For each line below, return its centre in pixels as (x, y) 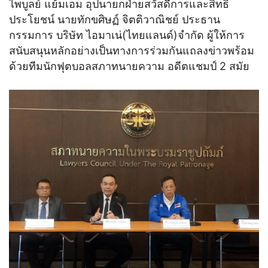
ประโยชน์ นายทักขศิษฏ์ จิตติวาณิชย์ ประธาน (115, 20)
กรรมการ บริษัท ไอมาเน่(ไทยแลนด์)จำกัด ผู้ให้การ (127, 35)
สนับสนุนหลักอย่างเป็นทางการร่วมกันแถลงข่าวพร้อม (132, 51)
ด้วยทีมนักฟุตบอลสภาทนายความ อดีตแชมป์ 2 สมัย (129, 66)
